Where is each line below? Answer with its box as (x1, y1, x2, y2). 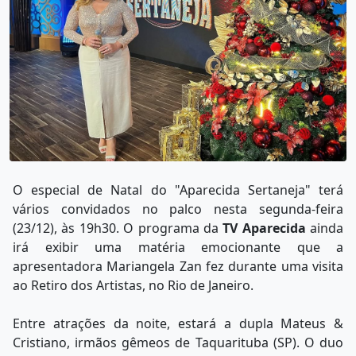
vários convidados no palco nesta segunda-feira (13, 199, 343, 218)
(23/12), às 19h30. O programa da (13, 219, 223, 237)
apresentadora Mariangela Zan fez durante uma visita (13, 257, 343, 275)
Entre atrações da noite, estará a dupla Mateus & (13, 314, 343, 332)
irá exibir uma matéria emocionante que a (13, 238, 343, 256)
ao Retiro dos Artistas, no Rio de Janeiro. (13, 276, 253, 294)
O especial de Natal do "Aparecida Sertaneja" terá (13, 180, 343, 199)
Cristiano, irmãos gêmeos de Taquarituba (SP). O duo (13, 333, 343, 351)
